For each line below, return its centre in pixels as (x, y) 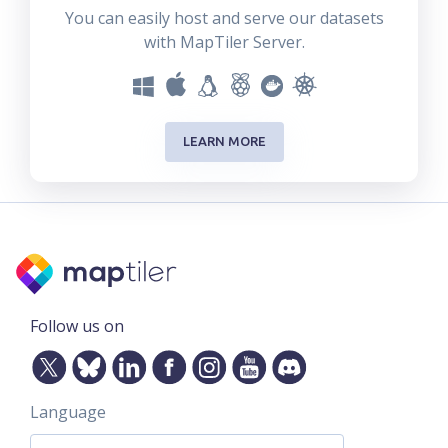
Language (68, 411)
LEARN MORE (224, 141)
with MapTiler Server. (224, 41)
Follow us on (77, 325)
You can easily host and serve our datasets (224, 17)
